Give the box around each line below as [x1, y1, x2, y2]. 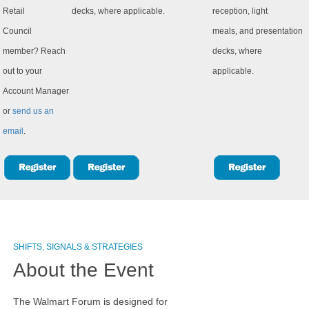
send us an [12, 106, 54, 116]
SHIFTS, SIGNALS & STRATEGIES [13, 242, 147, 252]
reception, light [212, 6, 268, 16]
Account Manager [3, 86, 69, 96]
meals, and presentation [212, 26, 303, 36]
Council [3, 26, 32, 36]
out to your [3, 66, 42, 76]
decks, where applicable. [72, 6, 165, 16]
